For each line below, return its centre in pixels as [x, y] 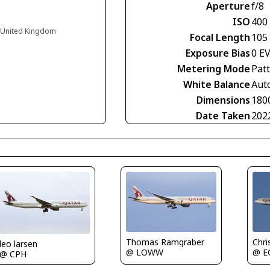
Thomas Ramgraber [165, 242]
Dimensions [223, 100]
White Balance [217, 85]
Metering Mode [214, 69]
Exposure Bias [218, 53]
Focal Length [220, 38]
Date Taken [223, 116]
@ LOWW [144, 253]
